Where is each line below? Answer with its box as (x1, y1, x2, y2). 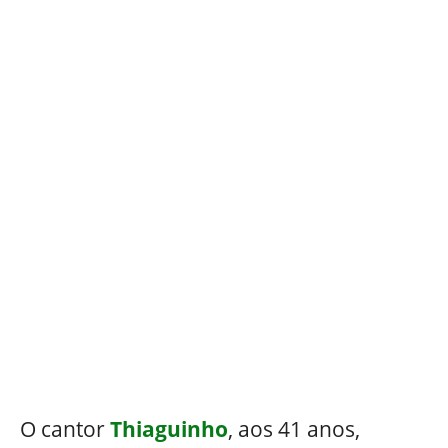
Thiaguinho (110, 414, 228, 443)
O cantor (20, 414, 110, 443)
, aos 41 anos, (228, 414, 360, 443)
